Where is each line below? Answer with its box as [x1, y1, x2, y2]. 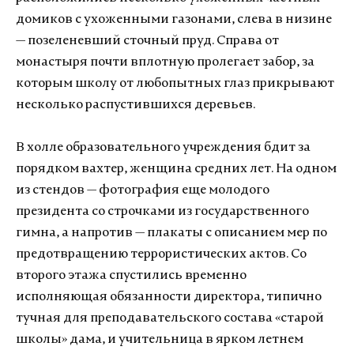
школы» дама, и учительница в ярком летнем [16, 333, 303, 346]
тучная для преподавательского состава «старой [16, 311, 324, 325]
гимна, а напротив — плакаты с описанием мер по [16, 226, 327, 239]
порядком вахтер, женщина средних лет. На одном [16, 162, 337, 175]
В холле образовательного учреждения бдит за [16, 141, 311, 154]
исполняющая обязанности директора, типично [16, 290, 322, 303]
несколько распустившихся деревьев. [16, 98, 255, 111]
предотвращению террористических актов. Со [16, 247, 307, 261]
